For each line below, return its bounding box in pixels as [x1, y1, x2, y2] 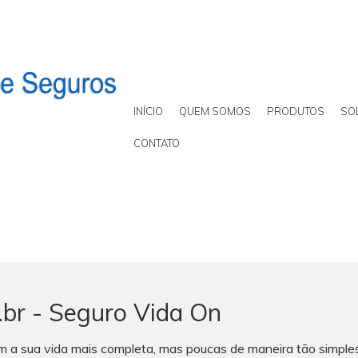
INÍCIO [133, 105, 163, 117]
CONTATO [133, 136, 180, 149]
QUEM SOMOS [179, 105, 251, 117]
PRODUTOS [267, 105, 324, 117]
